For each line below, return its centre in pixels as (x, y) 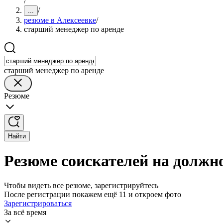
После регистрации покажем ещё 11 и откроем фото (93, 194)
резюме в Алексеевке (60, 20)
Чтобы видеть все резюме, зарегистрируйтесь (81, 185)
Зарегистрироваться (38, 203)
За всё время (25, 212)
